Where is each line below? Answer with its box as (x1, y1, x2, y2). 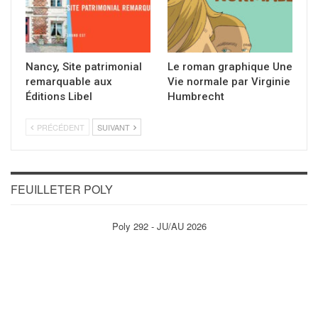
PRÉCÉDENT (35, 121, 84, 133)
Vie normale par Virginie (168, 75, 290, 89)
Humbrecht (168, 90, 224, 104)
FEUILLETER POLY (11, 181, 113, 198)
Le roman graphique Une (168, 60, 292, 74)
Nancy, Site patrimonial (26, 60, 142, 74)
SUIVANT (97, 121, 132, 133)
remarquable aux (26, 75, 112, 89)
